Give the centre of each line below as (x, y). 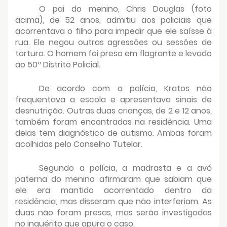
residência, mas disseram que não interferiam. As (113, 201)
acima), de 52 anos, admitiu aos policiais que (113, 20)
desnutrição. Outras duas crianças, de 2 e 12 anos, (113, 110)
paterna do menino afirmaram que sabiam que (113, 179)
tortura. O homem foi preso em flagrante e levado (113, 53)
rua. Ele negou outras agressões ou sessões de (113, 42)
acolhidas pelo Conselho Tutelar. (79, 144)
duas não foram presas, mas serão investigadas (113, 212)
